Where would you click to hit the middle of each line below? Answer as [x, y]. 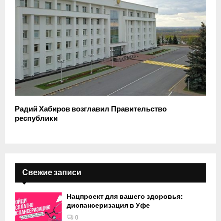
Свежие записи [52, 173]
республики [36, 119]
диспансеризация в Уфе [108, 206]
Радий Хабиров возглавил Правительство [91, 109]
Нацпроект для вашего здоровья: [125, 197]
